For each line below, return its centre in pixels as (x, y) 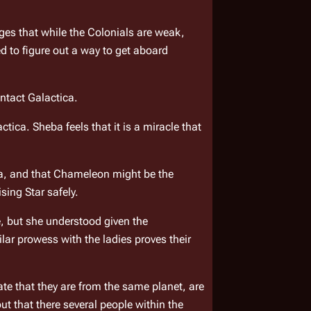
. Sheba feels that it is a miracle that (114, 127)
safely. (61, 192)
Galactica (51, 98)
